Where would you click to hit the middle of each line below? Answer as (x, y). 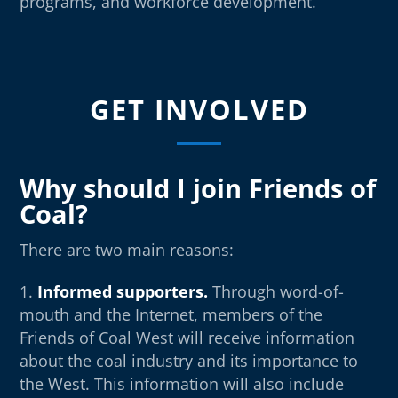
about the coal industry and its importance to (189, 360)
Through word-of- (276, 291)
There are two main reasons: (127, 249)
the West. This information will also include (182, 383)
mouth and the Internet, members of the (171, 314)
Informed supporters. (123, 291)
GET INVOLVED (199, 109)
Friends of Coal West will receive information (187, 337)
